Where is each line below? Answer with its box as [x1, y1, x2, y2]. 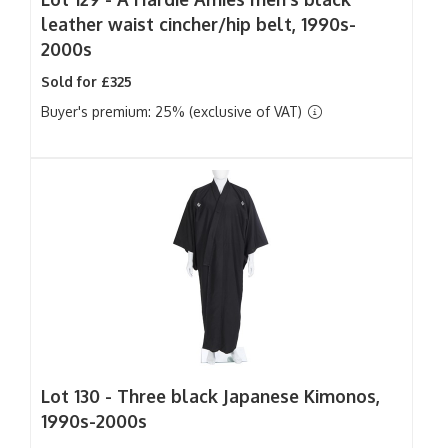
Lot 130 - [41, 385, 117, 407]
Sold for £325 [41, 73, 132, 90]
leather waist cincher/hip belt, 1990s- [41, 13, 356, 35]
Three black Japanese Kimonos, [117, 385, 380, 407]
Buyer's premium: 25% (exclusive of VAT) [41, 103, 306, 120]
